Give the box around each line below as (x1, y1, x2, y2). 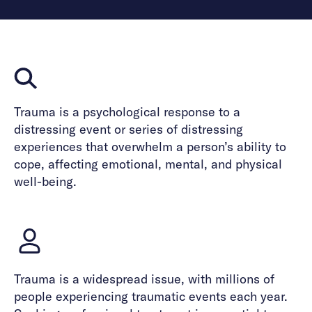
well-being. (14, 173, 77, 189)
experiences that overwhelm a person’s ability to (14, 139, 286, 155)
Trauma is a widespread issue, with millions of (14, 271, 274, 287)
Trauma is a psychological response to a (14, 104, 240, 120)
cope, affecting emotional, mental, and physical (14, 156, 282, 172)
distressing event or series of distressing (14, 121, 243, 137)
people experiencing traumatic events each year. (14, 288, 288, 304)
